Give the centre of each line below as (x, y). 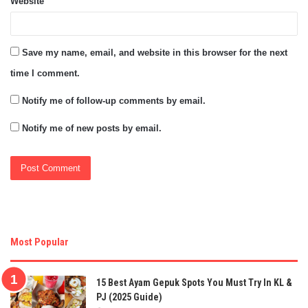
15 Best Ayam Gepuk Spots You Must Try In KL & (194, 282)
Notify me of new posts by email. (92, 128)
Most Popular (40, 242)
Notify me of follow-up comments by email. (114, 100)
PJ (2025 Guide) (129, 297)
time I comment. (45, 73)
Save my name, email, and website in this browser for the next (155, 52)
